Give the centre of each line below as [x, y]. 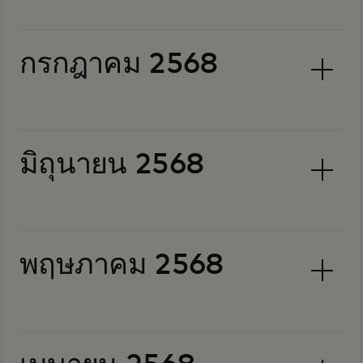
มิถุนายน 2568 [112, 165]
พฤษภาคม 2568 [122, 266]
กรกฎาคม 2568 [119, 65]
